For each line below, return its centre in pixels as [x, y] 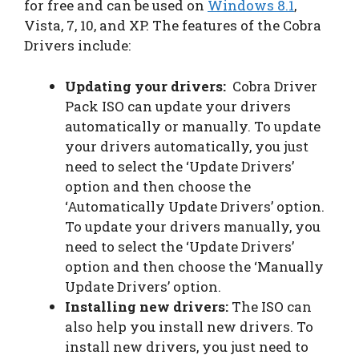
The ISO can [270, 306]
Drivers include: [77, 46]
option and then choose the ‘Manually [194, 266]
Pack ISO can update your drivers [178, 106]
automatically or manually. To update [193, 126]
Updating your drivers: [145, 86]
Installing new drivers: [147, 306]
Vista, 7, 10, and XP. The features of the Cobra [173, 26]
